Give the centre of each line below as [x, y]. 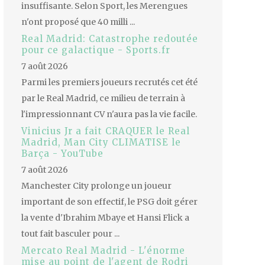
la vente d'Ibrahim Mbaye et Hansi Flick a [105, 218]
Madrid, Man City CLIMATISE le [101, 143]
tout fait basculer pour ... [70, 234]
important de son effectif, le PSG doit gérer [109, 202]
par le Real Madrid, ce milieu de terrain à [103, 98]
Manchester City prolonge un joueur [96, 186]
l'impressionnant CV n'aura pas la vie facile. [109, 114]
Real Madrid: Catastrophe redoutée [110, 39]
